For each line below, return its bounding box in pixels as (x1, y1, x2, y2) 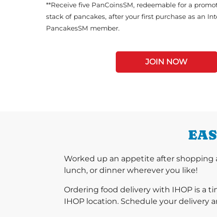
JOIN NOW (145, 57, 187, 66)
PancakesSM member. (46, 24, 120, 32)
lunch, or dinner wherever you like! (64, 166, 198, 175)
